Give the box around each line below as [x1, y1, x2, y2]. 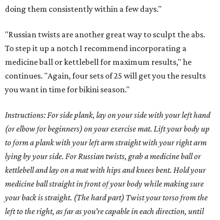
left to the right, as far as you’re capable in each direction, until [5, 206, 204, 217]
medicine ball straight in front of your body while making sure [5, 179, 204, 189]
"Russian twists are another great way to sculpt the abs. [5, 29, 205, 40]
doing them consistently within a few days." [5, 4, 162, 14]
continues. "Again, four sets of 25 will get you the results [5, 71, 206, 81]
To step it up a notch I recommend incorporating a [5, 43, 187, 54]
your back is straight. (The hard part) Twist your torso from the [5, 192, 208, 203]
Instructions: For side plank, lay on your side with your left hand [5, 110, 210, 120]
